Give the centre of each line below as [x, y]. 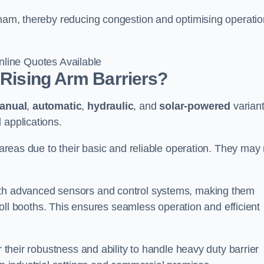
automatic [57, 106]
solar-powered [195, 106]
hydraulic [110, 106]
